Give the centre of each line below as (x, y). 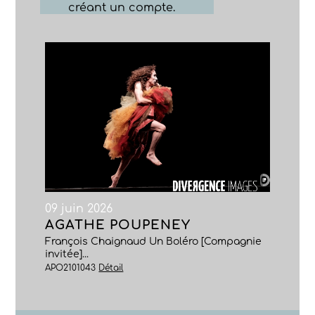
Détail (111, 268)
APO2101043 (72, 268)
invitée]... (67, 254)
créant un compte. (122, 8)
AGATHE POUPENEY (118, 225)
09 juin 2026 (79, 209)
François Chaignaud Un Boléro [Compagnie (154, 242)
